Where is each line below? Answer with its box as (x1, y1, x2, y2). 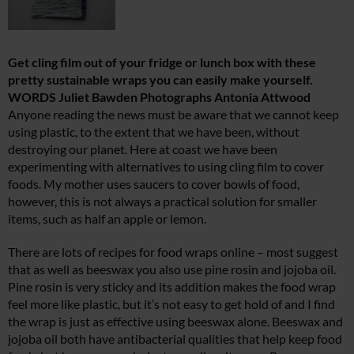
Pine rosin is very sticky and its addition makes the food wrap (8, 278, 336, 294)
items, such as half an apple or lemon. (8, 210, 206, 226)
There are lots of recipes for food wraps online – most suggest (8, 243, 338, 259)
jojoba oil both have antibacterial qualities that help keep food (8, 330, 342, 346)
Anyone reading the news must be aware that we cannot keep (8, 106, 339, 122)
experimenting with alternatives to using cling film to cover (8, 158, 324, 174)
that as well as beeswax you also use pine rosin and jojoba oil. (8, 261, 336, 277)
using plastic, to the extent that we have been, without (8, 123, 299, 139)
